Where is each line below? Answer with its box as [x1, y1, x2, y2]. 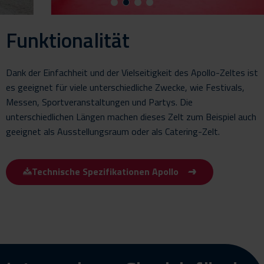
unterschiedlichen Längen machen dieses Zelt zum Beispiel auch [6, 109, 256, 124]
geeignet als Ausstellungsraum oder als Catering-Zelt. [6, 124, 220, 138]
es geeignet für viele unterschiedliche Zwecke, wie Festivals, [6, 80, 245, 94]
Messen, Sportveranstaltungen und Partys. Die [6, 94, 193, 109]
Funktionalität [6, 24, 130, 56]
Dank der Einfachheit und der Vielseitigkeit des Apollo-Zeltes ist [6, 65, 258, 80]
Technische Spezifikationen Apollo [31, 164, 179, 179]
